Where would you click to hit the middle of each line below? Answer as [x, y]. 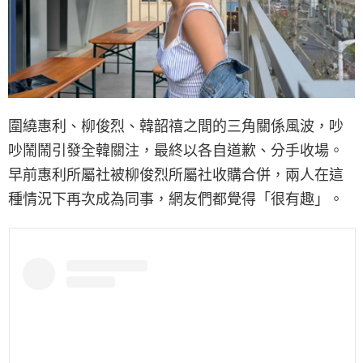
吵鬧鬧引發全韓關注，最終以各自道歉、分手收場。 [176, 150]
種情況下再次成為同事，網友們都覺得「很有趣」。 [176, 199]
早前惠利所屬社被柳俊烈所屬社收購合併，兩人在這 [176, 174]
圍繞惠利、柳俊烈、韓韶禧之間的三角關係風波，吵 [176, 126]
